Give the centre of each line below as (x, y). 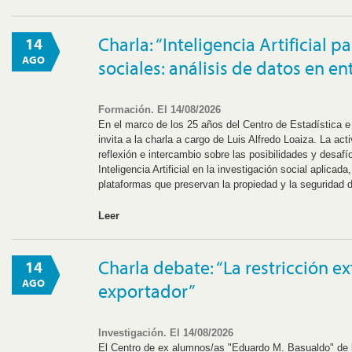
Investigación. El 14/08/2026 (166, 332)
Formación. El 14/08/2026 (160, 109)
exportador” (147, 290)
